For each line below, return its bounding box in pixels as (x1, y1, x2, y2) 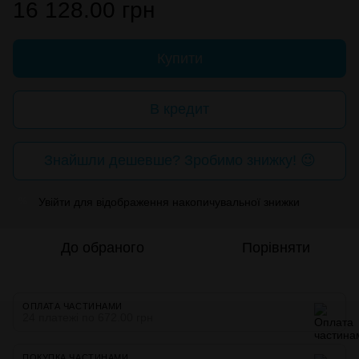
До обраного (61, 239, 144, 256)
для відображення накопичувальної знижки (71, 195, 300, 208)
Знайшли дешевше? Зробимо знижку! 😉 (43, 152, 316, 169)
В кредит (150, 101, 209, 118)
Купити (156, 50, 203, 67)
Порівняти (241, 239, 310, 256)
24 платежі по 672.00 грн (22, 310, 153, 324)
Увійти (38, 195, 71, 208)
